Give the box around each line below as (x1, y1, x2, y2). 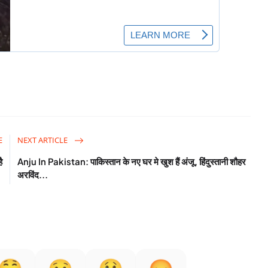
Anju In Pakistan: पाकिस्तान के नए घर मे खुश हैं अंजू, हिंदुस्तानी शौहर (17, 155, 246, 167)
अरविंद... (17, 168, 48, 180)
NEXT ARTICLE (17, 134, 70, 145)
